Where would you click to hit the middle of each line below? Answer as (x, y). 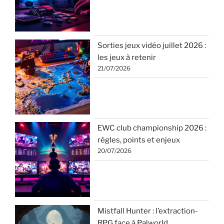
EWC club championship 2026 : (152, 128)
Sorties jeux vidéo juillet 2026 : (152, 45)
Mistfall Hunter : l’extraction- (148, 211)
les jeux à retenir (127, 57)
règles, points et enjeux (139, 140)
